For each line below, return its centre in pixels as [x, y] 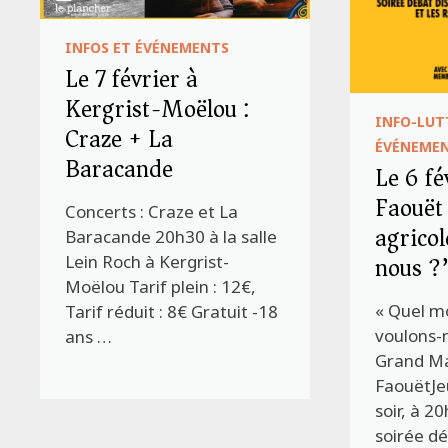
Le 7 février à [132, 79]
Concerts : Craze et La [152, 212]
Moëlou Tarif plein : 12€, [161, 287]
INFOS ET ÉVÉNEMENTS [147, 48]
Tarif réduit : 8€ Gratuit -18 [172, 312]
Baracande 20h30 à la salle [171, 237]
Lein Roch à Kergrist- [147, 262]
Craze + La [119, 139]
